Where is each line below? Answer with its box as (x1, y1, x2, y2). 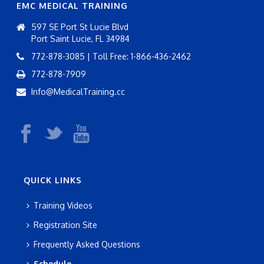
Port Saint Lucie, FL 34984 (31, 33, 130, 44)
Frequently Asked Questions (33, 239, 140, 249)
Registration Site (33, 219, 97, 230)
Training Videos (33, 200, 93, 210)
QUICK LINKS (23, 174, 82, 185)
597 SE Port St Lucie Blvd (31, 21, 129, 32)
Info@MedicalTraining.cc (31, 86, 126, 97)
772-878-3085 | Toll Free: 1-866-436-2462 (31, 51, 192, 61)
